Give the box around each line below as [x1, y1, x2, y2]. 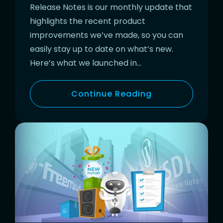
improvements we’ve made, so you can [30, 29, 183, 41]
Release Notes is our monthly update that [30, 1, 192, 13]
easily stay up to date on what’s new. [30, 43, 173, 55]
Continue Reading [71, 88, 152, 100]
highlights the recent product [30, 15, 145, 27]
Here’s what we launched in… [30, 57, 141, 69]
